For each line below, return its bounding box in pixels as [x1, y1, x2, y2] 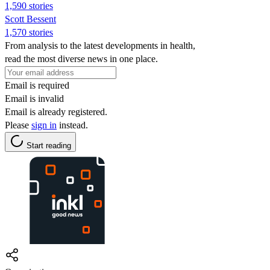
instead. [57, 119, 88, 130]
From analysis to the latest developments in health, [5, 40, 195, 51]
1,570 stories [5, 27, 53, 37]
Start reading [27, 140, 71, 150]
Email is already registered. [5, 106, 107, 117]
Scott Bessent [5, 13, 56, 24]
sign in [31, 119, 57, 130]
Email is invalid [5, 93, 64, 104]
